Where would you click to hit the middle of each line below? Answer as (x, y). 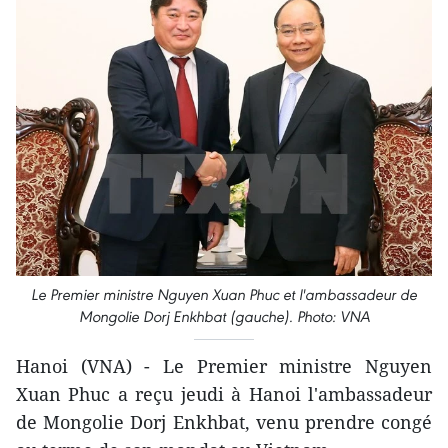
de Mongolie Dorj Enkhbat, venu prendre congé (224, 421)
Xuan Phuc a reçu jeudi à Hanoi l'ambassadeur (224, 393)
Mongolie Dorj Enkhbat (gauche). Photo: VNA (224, 316)
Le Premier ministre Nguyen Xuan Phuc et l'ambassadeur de (224, 294)
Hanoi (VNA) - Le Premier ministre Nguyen (224, 365)
